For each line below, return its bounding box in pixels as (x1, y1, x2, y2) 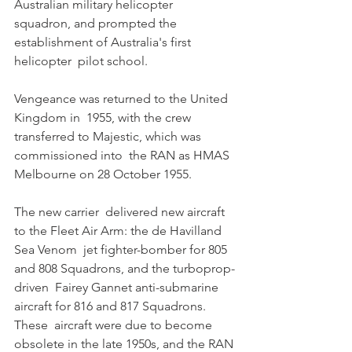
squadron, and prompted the (14, 16, 180, 31)
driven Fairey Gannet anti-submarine (14, 280, 222, 295)
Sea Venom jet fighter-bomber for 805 (14, 242, 230, 258)
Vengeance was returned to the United (14, 91, 231, 107)
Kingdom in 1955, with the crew (14, 110, 194, 126)
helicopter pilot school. (14, 53, 151, 69)
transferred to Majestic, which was (14, 129, 204, 145)
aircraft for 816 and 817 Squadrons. (14, 299, 209, 314)
